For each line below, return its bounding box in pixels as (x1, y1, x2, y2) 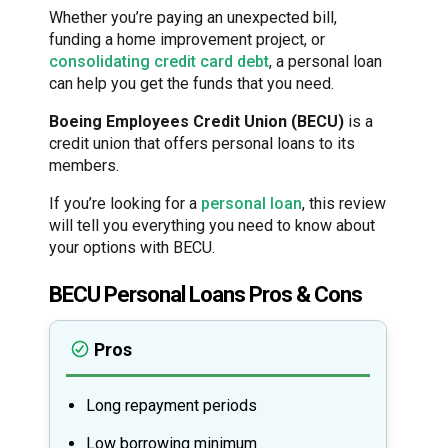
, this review (302, 193, 386, 213)
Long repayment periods (86, 395, 257, 415)
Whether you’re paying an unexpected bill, (49, 7, 337, 27)
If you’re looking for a (49, 193, 201, 213)
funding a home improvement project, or (49, 29, 325, 49)
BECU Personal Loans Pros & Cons (49, 281, 362, 307)
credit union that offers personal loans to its (49, 133, 355, 153)
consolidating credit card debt (49, 51, 269, 71)
